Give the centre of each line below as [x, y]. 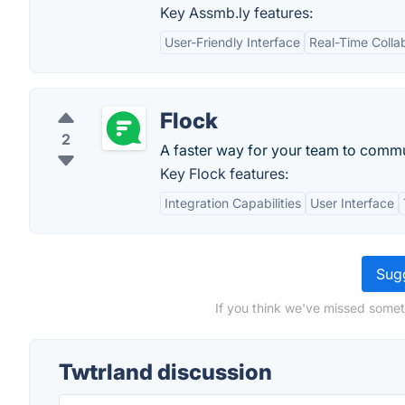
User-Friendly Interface [232, 42]
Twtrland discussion [165, 372]
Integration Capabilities [233, 203]
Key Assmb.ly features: [236, 13]
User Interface [352, 203]
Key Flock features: [224, 174]
